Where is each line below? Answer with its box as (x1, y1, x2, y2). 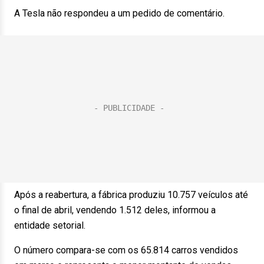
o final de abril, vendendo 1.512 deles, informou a (14, 204, 216, 216)
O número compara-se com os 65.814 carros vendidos (14, 245, 238, 256)
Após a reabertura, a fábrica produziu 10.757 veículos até (14, 189, 248, 200)
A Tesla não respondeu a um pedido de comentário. (14, 8, 225, 19)
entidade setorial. (14, 220, 85, 231)
